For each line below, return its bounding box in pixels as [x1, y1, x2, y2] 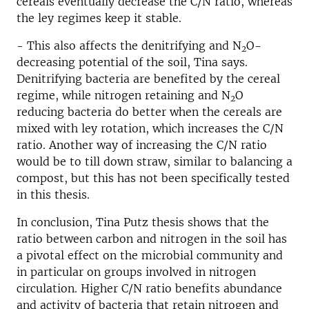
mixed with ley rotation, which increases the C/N [17, 121, 283, 136]
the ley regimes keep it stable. [17, 11, 181, 26]
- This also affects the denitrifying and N [17, 39, 241, 53]
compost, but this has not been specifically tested [17, 171, 290, 186]
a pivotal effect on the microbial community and [17, 248, 283, 263]
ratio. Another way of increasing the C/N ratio [17, 138, 267, 152]
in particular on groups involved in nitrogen [17, 265, 256, 279]
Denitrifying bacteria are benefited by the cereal [17, 72, 280, 86]
